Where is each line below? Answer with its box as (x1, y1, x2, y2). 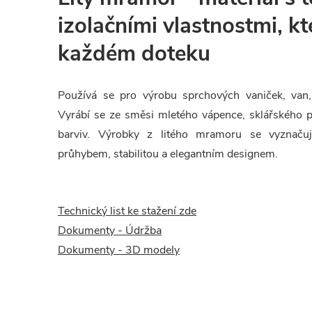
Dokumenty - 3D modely (58, 242, 180, 258)
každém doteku (58, 39, 210, 68)
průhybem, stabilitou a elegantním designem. (58, 146, 278, 162)
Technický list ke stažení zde (58, 203, 196, 219)
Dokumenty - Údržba (58, 223, 162, 238)
